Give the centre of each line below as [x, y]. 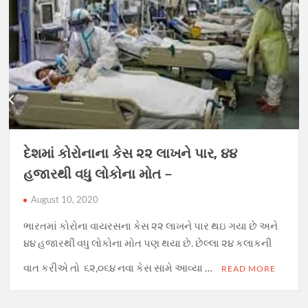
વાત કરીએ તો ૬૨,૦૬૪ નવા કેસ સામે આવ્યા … [119, 268]
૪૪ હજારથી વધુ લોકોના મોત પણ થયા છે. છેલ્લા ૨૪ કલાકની [148, 243]
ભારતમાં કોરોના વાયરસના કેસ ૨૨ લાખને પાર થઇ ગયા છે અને [151, 226]
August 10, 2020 [65, 200]
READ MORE [249, 269]
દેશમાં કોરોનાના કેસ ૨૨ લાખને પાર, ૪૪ [131, 153]
